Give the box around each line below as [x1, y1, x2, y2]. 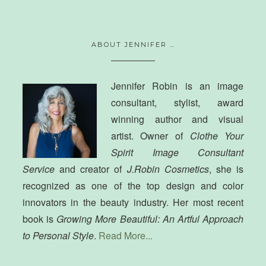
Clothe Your [189, 128, 244, 142]
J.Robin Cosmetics [126, 161, 209, 176]
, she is [208, 161, 244, 176]
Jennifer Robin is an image [110, 78, 244, 93]
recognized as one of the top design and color [22, 178, 244, 192]
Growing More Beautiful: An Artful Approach [56, 211, 244, 226]
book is [22, 211, 57, 226]
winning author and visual [110, 112, 244, 126]
